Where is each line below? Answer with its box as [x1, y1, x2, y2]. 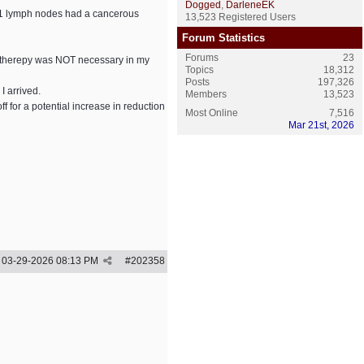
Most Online [185, 107, 238, 119]
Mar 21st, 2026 [288, 119, 354, 131]
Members [185, 89, 227, 100]
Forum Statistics [182, 32, 265, 44]
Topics [185, 64, 214, 76]
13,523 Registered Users [185, 11, 296, 23]
